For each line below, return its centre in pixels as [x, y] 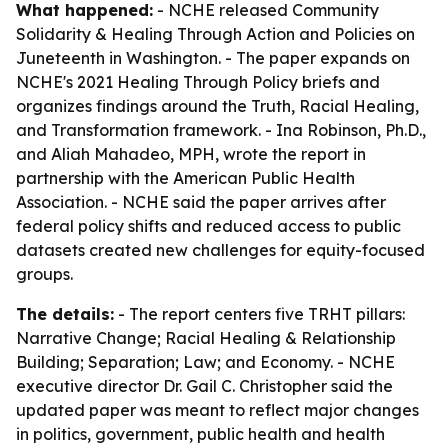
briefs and [339, 82]
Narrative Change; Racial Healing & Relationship [206, 338]
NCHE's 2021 [66, 82]
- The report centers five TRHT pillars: [259, 314]
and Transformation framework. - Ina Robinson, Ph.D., [221, 130]
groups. [44, 274]
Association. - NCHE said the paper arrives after [201, 202]
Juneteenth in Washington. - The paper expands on [213, 58]
